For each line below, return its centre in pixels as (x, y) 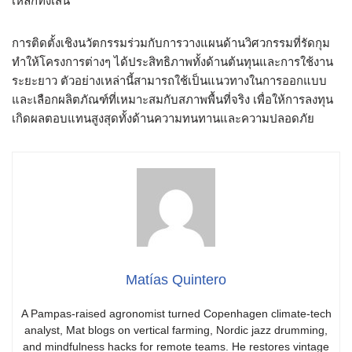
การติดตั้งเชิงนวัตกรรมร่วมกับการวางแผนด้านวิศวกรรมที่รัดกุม (171, 43)
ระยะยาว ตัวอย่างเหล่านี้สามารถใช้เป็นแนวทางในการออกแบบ (169, 81)
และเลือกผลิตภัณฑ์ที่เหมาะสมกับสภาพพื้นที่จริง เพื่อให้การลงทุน (172, 99)
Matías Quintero (176, 280)
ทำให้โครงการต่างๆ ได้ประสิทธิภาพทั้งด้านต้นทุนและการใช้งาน (172, 62)
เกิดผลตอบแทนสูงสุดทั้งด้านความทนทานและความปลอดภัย (163, 118)
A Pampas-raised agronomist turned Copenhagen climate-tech (176, 313)
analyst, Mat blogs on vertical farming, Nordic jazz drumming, (176, 330)
